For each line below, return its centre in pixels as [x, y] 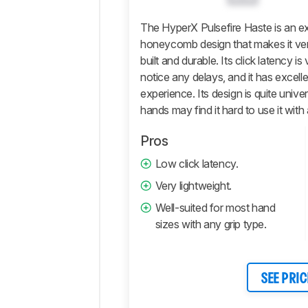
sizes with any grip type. [211, 224]
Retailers [136, 26]
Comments [142, 47]
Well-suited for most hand [215, 208]
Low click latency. [197, 164]
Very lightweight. [193, 186]
